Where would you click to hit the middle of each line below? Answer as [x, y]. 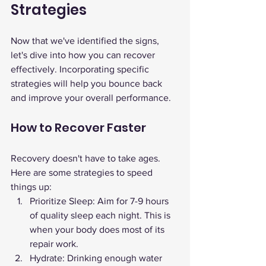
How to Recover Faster [78, 128]
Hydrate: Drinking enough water [97, 258]
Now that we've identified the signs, [86, 41]
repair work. [54, 244]
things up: [31, 187]
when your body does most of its [98, 229]
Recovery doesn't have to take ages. [87, 158]
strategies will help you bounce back [88, 83]
